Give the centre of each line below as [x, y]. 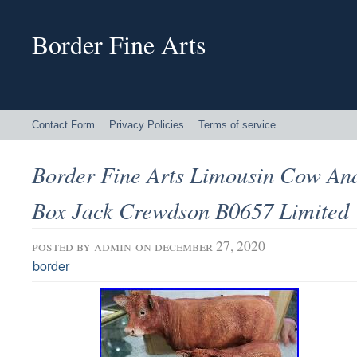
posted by [63, 246]
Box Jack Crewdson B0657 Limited [190, 210]
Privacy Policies [147, 125]
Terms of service [237, 125]
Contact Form [63, 125]
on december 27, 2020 [200, 246]
